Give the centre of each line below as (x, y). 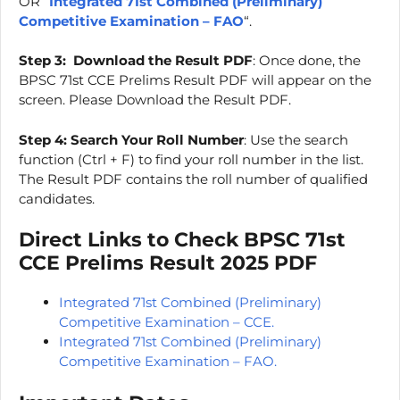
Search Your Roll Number (157, 139)
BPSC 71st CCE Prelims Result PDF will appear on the (195, 80)
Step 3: (42, 60)
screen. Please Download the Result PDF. (155, 100)
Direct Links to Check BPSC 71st (182, 240)
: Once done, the (307, 60)
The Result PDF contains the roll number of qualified (193, 179)
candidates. (57, 198)
